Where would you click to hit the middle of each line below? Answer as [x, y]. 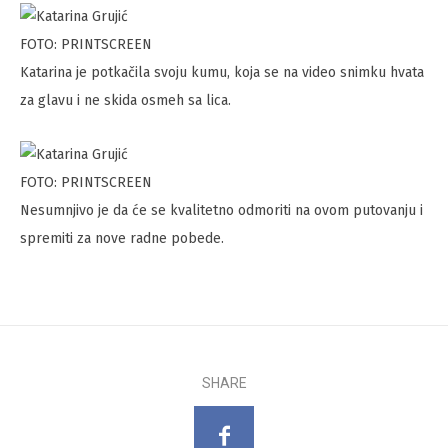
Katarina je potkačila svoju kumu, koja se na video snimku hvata [222, 73]
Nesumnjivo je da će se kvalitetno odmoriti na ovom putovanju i [221, 211]
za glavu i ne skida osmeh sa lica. [125, 101]
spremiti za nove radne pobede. [122, 239]
